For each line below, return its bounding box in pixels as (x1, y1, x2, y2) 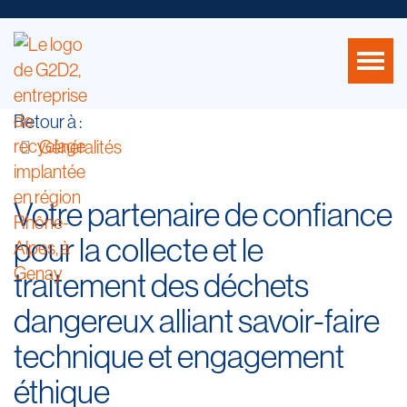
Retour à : (14, 110, 82, 133)
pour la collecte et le (14, 229, 263, 270)
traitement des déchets (14, 264, 309, 305)
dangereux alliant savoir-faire (14, 300, 380, 341)
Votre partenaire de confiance (14, 194, 392, 234)
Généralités (39, 135, 122, 158)
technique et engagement (14, 335, 344, 376)
